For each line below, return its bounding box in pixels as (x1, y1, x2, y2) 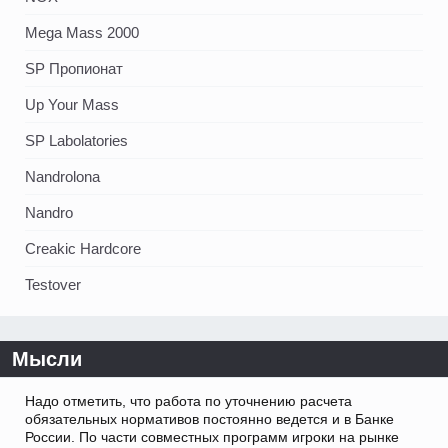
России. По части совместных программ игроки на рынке (25, 429, 399, 446)
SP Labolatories (25, 132, 128, 150)
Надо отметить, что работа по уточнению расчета (25, 393, 352, 410)
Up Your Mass (25, 96, 119, 114)
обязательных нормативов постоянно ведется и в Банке (25, 411, 394, 428)
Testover (25, 276, 81, 294)
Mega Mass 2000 (25, 24, 139, 42)
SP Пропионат (25, 60, 123, 78)
